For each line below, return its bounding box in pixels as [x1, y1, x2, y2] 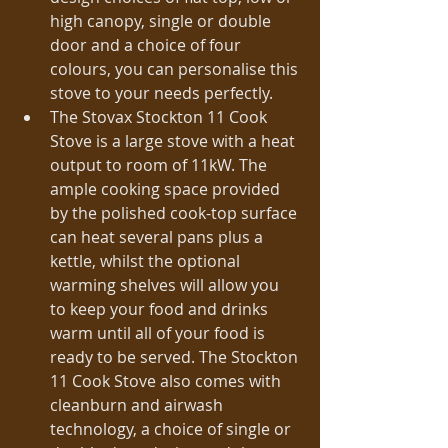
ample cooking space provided [50, 178, 284, 201]
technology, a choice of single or [50, 418, 295, 441]
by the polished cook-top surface [50, 202, 301, 225]
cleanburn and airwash [50, 394, 227, 417]
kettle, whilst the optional [50, 250, 244, 273]
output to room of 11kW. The [50, 154, 271, 177]
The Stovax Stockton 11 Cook [50, 106, 271, 129]
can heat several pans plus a [50, 226, 267, 249]
